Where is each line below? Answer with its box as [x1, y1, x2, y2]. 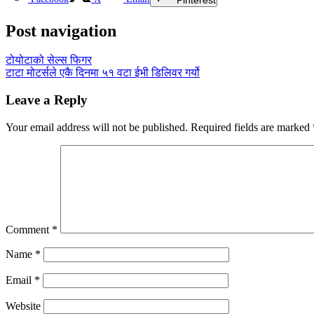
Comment [6, 223, 52, 235]
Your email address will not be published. [6, 121, 188, 133]
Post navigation [6, 21, 116, 40]
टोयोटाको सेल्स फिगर [6, 54, 92, 67]
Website [6, 299, 41, 312]
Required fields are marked [191, 121, 313, 133]
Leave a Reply [6, 93, 88, 108]
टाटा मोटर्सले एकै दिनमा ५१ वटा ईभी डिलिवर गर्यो [6, 67, 200, 79]
